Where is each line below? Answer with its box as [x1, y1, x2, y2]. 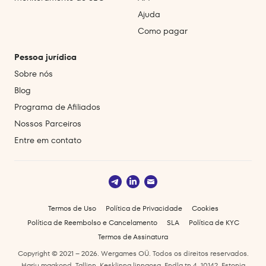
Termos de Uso [47, 203, 96, 214]
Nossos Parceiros [14, 118, 81, 130]
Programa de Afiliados [14, 101, 100, 113]
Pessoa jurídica [14, 51, 77, 64]
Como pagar [138, 25, 188, 37]
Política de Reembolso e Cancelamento [27, 217, 157, 228]
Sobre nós [14, 68, 53, 80]
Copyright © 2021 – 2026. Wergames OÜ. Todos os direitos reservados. [17, 248, 249, 259]
